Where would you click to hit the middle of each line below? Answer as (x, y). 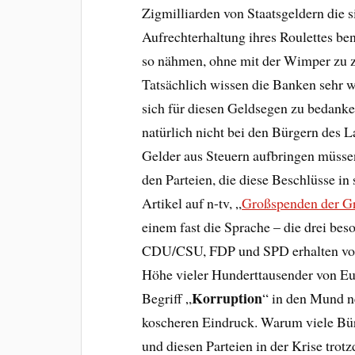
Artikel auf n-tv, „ (192, 203)
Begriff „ (167, 298)
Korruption (227, 298)
